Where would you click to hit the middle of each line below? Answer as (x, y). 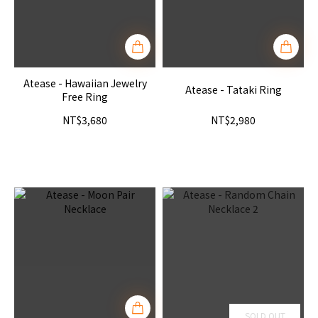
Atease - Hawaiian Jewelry (85, 83)
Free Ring (85, 96)
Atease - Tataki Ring (233, 89)
